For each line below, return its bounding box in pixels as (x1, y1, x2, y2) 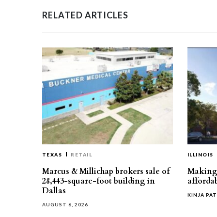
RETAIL (71, 152, 92, 157)
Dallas (42, 186, 66, 196)
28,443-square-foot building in (42, 176, 155, 186)
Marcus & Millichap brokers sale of (42, 166, 170, 177)
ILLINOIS (187, 152, 214, 157)
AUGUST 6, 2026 (42, 201, 88, 207)
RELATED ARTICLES (42, 10, 128, 20)
